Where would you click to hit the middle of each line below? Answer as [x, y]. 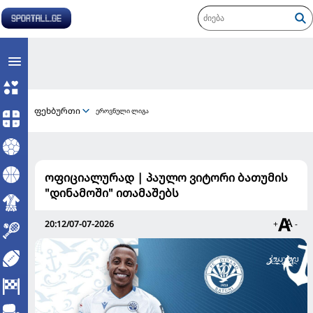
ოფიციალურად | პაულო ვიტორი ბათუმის [166, 177]
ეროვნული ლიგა [122, 111]
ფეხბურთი [57, 110]
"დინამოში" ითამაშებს [112, 193]
